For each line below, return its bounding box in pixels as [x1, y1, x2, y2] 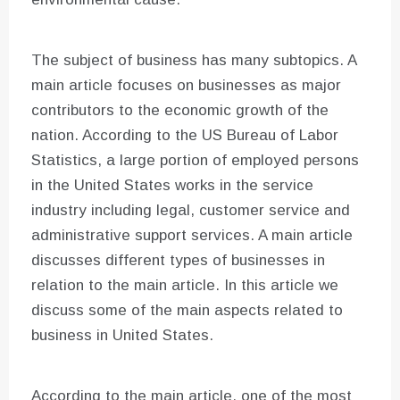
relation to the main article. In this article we [31, 277, 338, 295]
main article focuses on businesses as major [31, 77, 341, 95]
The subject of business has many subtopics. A [31, 52, 356, 70]
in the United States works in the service [31, 177, 313, 195]
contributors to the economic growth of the [31, 102, 329, 120]
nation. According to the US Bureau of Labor [31, 127, 338, 145]
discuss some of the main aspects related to [31, 302, 343, 320]
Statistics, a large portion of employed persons [31, 152, 359, 170]
